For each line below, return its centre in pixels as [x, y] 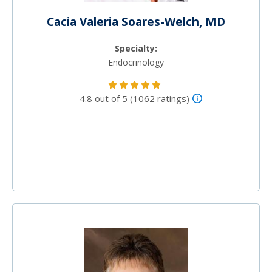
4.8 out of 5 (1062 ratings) [134, 99]
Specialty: [136, 49]
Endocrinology [136, 63]
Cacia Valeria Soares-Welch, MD [136, 22]
